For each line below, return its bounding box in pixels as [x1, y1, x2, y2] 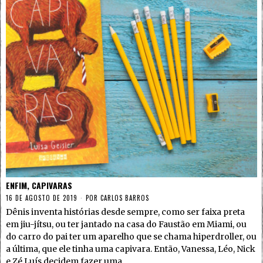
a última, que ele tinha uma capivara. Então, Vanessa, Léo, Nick [6, 244, 255, 255]
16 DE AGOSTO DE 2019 [6, 193, 77, 203]
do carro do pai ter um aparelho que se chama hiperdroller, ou [6, 231, 257, 242]
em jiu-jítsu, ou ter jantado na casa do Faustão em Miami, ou [6, 219, 247, 230]
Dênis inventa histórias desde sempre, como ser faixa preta [6, 207, 245, 218]
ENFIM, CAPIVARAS [6, 179, 72, 192]
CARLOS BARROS [100, 193, 149, 203]
